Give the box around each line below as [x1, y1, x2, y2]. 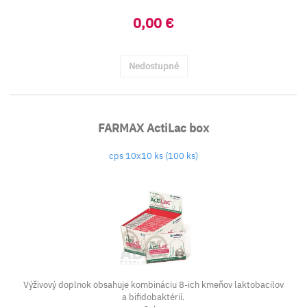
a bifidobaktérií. [122, 291, 185, 303]
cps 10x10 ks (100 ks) [109, 150, 198, 162]
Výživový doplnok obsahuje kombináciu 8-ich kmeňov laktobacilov [23, 279, 284, 291]
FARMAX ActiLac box [98, 121, 209, 136]
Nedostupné [128, 60, 179, 72]
